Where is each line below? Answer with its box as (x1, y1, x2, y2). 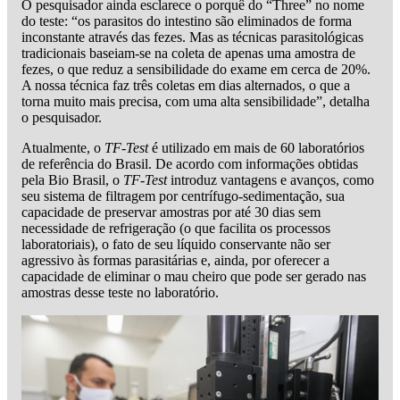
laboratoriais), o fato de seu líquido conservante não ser (21, 236, 330, 252)
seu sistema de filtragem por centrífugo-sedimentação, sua (21, 187, 345, 204)
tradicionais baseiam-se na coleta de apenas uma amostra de (21, 45, 355, 61)
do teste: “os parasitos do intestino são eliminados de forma (21, 12, 352, 29)
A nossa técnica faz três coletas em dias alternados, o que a (21, 77, 350, 93)
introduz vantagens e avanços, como (167, 171, 374, 187)
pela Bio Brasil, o (21, 171, 123, 187)
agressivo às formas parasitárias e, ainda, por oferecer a (21, 252, 329, 268)
